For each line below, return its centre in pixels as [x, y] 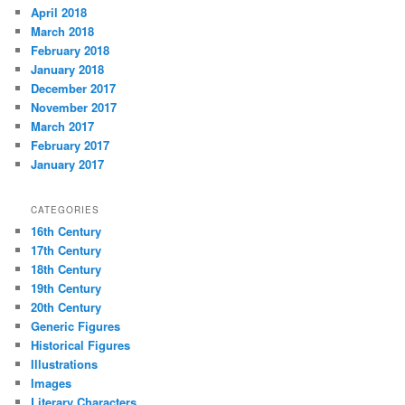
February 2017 [71, 146]
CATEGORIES [66, 209]
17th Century [66, 250]
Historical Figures [81, 344]
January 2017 [68, 165]
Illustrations [65, 363]
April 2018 [59, 13]
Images [52, 382]
